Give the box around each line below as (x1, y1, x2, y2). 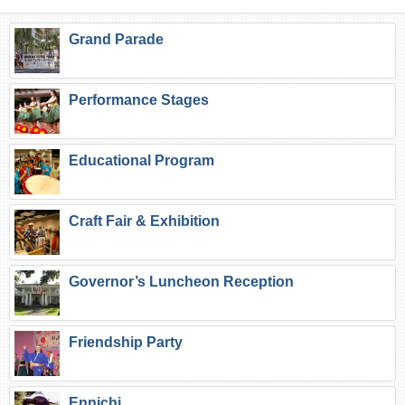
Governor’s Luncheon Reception (69, 274, 294, 289)
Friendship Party (69, 334, 183, 350)
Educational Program (69, 153, 214, 168)
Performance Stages (69, 92, 209, 108)
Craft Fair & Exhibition (69, 213, 220, 229)
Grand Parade (69, 32, 164, 47)
